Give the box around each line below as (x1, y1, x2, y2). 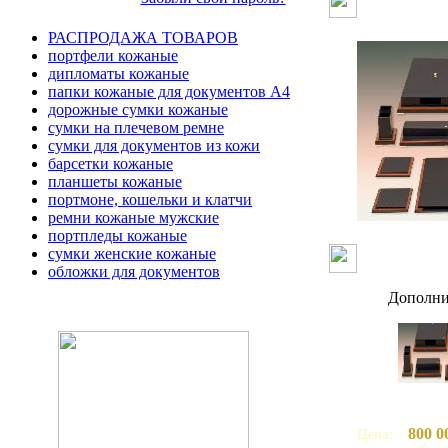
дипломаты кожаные (48, 65, 189, 82)
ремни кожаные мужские (48, 209, 219, 226)
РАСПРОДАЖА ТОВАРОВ (48, 29, 238, 46)
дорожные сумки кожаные (48, 101, 228, 118)
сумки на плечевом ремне (48, 119, 224, 136)
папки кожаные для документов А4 (48, 83, 290, 100)
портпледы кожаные (48, 227, 187, 244)
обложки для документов (48, 263, 220, 280)
